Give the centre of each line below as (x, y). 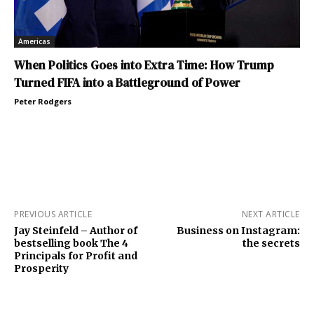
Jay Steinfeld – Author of (76, 231)
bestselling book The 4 (71, 244)
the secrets (271, 244)
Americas (34, 42)
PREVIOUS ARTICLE (53, 214)
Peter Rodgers (43, 102)
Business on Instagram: (238, 231)
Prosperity (41, 269)
